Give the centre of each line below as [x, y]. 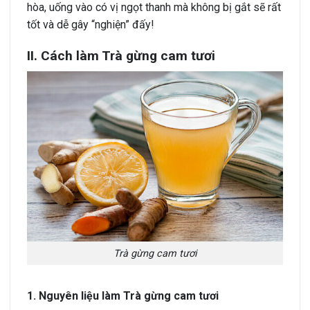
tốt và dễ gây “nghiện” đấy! [91, 25]
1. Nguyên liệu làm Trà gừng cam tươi [123, 296]
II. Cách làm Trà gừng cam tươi [121, 56]
